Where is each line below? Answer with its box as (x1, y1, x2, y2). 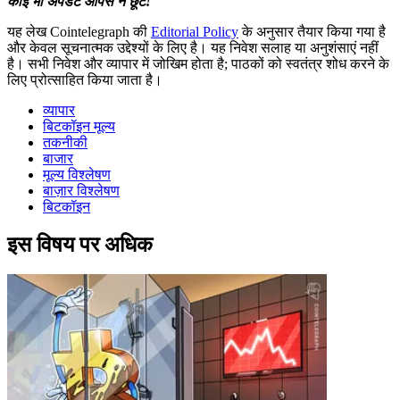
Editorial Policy (151, 23, 238, 39)
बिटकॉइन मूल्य (43, 118, 115, 134)
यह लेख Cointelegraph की (7, 23, 151, 39)
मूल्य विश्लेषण (43, 166, 111, 182)
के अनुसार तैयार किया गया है (238, 23, 386, 39)
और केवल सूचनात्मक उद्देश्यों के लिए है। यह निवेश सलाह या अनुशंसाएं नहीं (7, 39, 379, 55)
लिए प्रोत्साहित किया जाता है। (7, 71, 162, 87)
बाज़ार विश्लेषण (43, 182, 120, 198)
